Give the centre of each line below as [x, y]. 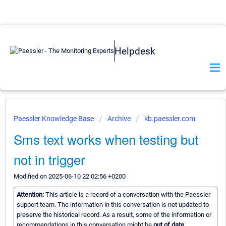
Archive [119, 119]
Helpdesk [135, 51]
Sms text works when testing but [106, 139]
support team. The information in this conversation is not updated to [113, 205]
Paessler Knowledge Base [54, 119]
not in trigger [49, 159]
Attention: [31, 195]
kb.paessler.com [170, 119]
